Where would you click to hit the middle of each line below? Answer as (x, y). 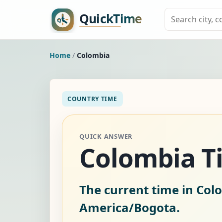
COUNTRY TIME (92, 99)
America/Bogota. (130, 207)
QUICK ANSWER (106, 136)
